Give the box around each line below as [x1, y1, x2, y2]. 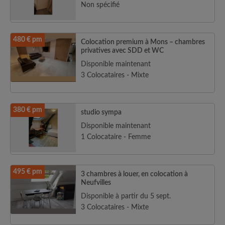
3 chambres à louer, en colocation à [81, 171, 188, 178]
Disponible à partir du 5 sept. [81, 193, 171, 200]
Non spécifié [81, 2, 120, 9]
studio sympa [81, 109, 122, 116]
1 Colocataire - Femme [81, 134, 151, 141]
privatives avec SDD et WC [81, 47, 164, 54]
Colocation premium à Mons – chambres [81, 39, 205, 46]
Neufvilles [81, 179, 111, 186]
